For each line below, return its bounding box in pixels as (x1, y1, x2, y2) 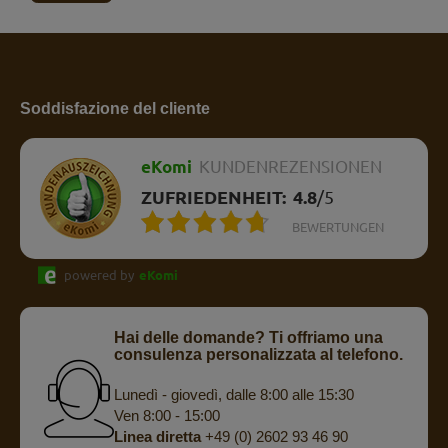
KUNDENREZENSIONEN (199, 157, 382, 177)
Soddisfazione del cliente (20, 100, 210, 118)
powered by (64, 268, 134, 283)
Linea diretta (113, 428, 201, 446)
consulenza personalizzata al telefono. (113, 346, 403, 364)
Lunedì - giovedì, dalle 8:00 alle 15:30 (113, 386, 354, 404)
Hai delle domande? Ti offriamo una (113, 329, 383, 347)
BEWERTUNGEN (292, 220, 384, 235)
